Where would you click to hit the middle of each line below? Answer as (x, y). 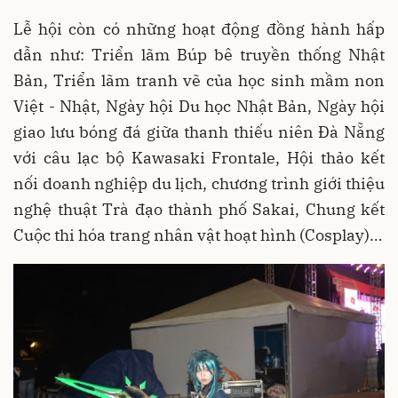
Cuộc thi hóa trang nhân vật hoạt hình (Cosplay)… (198, 235)
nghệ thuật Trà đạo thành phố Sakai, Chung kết (199, 209)
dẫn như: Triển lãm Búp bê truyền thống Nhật (199, 54)
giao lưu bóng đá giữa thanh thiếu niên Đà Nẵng (199, 131)
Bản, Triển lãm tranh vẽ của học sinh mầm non (199, 80)
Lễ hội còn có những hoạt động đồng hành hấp (199, 28)
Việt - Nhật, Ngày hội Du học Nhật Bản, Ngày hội (199, 106)
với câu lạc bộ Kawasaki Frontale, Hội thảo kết (199, 157)
